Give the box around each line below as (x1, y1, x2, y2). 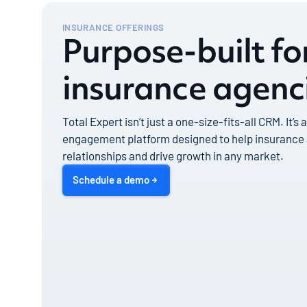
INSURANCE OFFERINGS (62, 22, 164, 34)
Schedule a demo (73, 173, 149, 186)
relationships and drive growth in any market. (62, 149, 284, 163)
